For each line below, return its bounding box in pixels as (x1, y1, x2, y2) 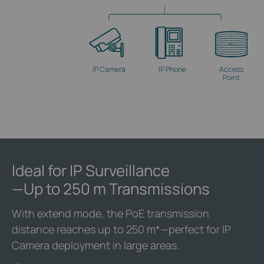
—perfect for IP (160, 222, 231, 236)
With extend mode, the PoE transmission (12, 206, 209, 220)
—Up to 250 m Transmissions (12, 177, 210, 199)
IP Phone (158, 64, 186, 75)
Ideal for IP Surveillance (12, 159, 170, 181)
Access (219, 64, 243, 75)
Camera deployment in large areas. (12, 237, 179, 252)
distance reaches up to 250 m (12, 222, 156, 236)
